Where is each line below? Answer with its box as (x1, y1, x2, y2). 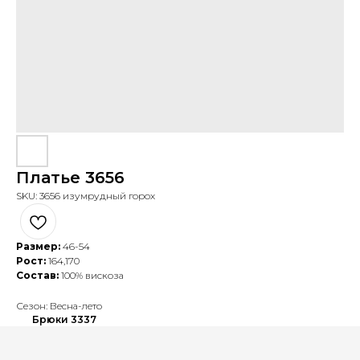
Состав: (16, 269, 59, 281)
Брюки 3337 (32, 313, 96, 325)
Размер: (16, 240, 60, 252)
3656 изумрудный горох (39, 190, 155, 202)
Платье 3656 (16, 168, 125, 187)
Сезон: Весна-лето (16, 300, 102, 312)
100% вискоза (59, 269, 124, 281)
